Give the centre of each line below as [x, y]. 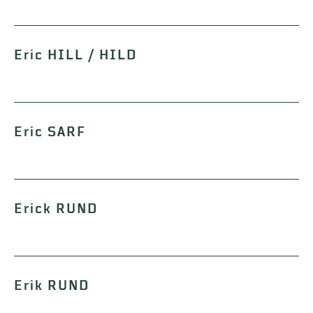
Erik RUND [52, 286]
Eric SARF [50, 132]
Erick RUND [56, 209]
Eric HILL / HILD [75, 55]
